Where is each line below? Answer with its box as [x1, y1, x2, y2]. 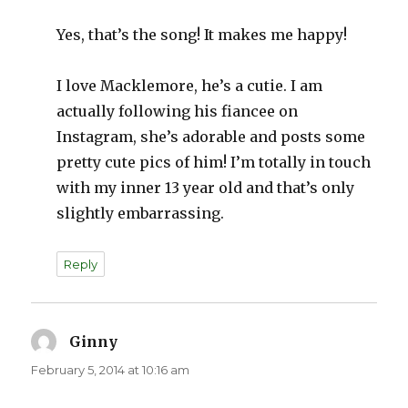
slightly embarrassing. [56, 204, 225, 223]
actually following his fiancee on [56, 102, 299, 121]
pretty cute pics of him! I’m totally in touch [56, 153, 372, 172]
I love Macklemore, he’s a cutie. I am [56, 76, 323, 96]
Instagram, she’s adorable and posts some [56, 127, 366, 147]
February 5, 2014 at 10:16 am [31, 362, 190, 378]
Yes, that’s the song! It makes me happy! [56, 25, 348, 45]
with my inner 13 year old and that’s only [56, 178, 355, 198]
